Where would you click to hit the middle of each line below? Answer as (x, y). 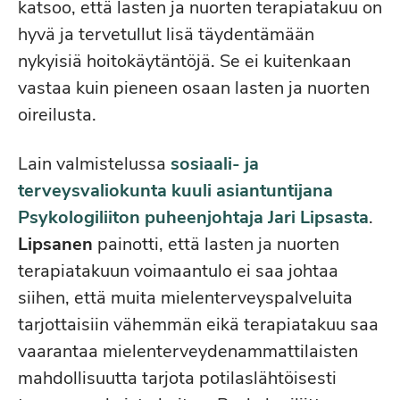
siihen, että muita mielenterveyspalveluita (185, 298)
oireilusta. (59, 115)
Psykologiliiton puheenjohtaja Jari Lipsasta (193, 217)
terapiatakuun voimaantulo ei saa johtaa (178, 271)
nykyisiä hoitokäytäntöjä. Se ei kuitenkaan (184, 61)
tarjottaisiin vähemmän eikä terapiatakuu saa (198, 325)
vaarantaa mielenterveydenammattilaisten (188, 351)
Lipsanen (55, 244)
